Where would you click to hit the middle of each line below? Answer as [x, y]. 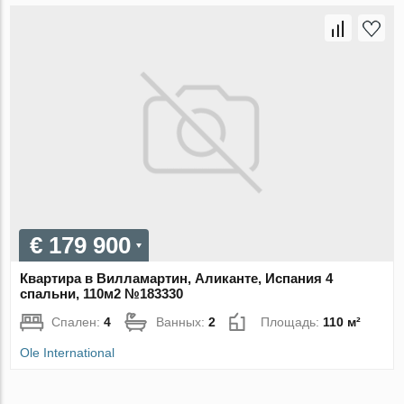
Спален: [78, 321]
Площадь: [292, 321]
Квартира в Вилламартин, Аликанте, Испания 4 [177, 278]
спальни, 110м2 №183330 [102, 293]
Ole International [68, 352]
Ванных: [183, 321]
